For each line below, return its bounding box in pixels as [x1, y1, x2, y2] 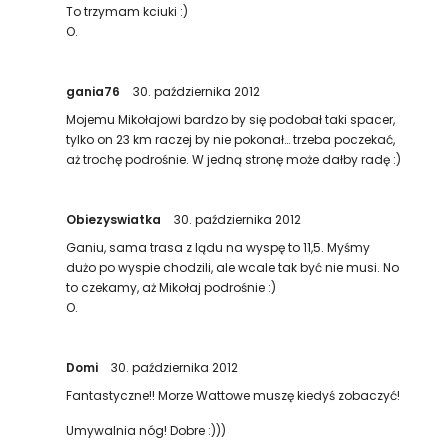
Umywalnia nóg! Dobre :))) [66, 422, 227, 439]
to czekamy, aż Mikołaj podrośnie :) [66, 279, 277, 296]
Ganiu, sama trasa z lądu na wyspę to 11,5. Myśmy [66, 239, 371, 256]
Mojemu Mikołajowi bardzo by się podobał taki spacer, [66, 111, 396, 128]
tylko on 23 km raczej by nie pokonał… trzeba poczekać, [66, 131, 396, 148]
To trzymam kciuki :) [66, 3, 189, 20]
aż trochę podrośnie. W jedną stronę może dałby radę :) [66, 151, 402, 168]
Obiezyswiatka [66, 211, 165, 228]
